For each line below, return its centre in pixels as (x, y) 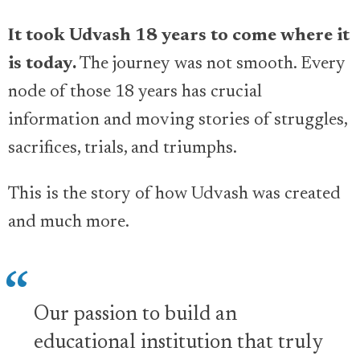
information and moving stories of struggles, (178, 121)
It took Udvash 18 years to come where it (179, 36)
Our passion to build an (135, 315)
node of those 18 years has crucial (135, 92)
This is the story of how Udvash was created (174, 194)
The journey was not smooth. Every (211, 64)
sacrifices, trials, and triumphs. (123, 149)
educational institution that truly (178, 343)
